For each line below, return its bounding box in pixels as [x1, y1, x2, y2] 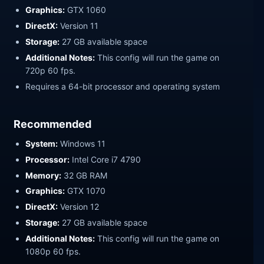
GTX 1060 [65, 5, 107, 15]
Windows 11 [58, 138, 106, 148]
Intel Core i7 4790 [70, 154, 141, 164]
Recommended [14, 117, 92, 130]
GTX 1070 [65, 186, 106, 196]
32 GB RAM [61, 170, 108, 180]
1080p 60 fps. [25, 246, 81, 257]
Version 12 [58, 202, 100, 212]
